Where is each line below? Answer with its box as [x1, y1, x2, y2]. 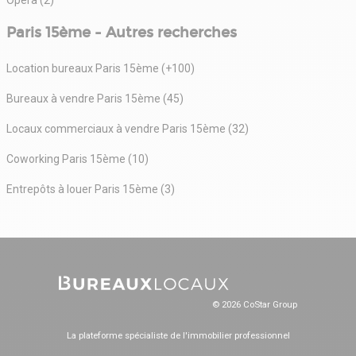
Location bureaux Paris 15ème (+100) [6, 61, 195, 75]
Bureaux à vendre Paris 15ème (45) [6, 91, 184, 105]
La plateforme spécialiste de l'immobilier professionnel [66, 329, 290, 341]
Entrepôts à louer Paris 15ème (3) [6, 182, 175, 195]
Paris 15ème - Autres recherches [6, 23, 237, 41]
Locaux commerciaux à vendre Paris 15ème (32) [6, 122, 249, 135]
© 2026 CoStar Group [212, 298, 297, 310]
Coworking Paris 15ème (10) [6, 152, 149, 165]
